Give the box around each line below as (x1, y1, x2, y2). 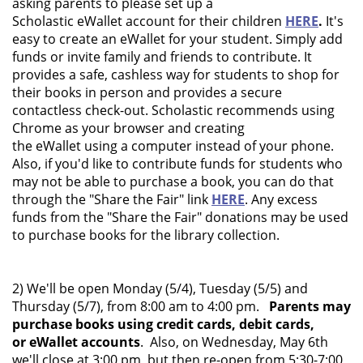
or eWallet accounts (12, 333, 140, 351)
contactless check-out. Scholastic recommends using (12, 101, 335, 119)
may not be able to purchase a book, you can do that (12, 173, 334, 190)
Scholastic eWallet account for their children (12, 12, 285, 30)
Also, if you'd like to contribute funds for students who (12, 155, 343, 173)
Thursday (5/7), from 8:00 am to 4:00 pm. (12, 297, 269, 315)
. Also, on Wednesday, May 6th (140, 333, 328, 351)
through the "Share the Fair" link (12, 190, 211, 208)
